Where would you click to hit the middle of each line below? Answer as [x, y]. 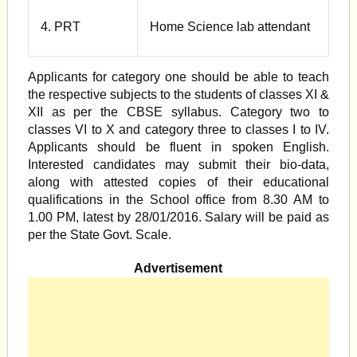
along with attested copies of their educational [178, 182]
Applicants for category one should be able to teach [178, 77]
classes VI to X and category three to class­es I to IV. [178, 129]
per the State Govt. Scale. [99, 235]
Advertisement [178, 268]
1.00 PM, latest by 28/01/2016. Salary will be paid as [178, 217]
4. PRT [60, 27]
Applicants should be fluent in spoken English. [178, 147]
